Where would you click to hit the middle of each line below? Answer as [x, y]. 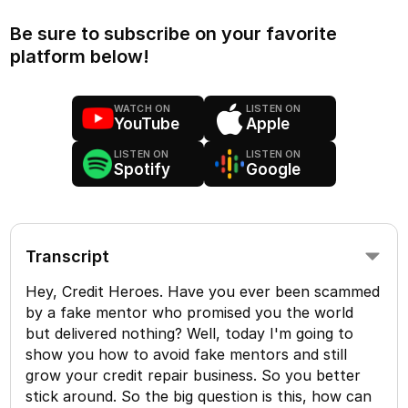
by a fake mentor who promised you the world [190, 312]
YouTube [147, 123]
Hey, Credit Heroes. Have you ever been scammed [203, 291]
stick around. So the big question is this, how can [199, 396]
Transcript [68, 256]
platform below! [80, 56]
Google [273, 169]
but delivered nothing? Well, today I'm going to [190, 333]
